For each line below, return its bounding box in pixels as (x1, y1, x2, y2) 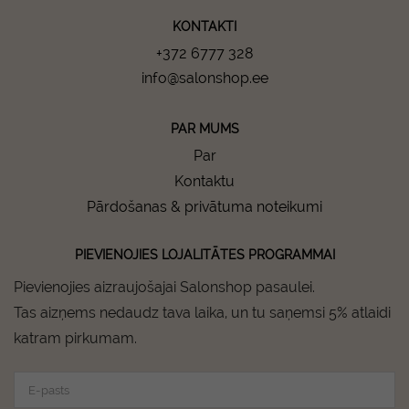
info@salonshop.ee (141, 69, 268, 87)
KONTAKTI (173, 19, 236, 34)
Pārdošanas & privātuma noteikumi (87, 198, 322, 215)
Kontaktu (174, 173, 235, 190)
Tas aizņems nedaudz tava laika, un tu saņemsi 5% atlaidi (14, 304, 391, 321)
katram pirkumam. (14, 330, 137, 347)
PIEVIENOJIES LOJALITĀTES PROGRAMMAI (74, 247, 335, 262)
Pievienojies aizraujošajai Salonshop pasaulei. (14, 278, 315, 296)
